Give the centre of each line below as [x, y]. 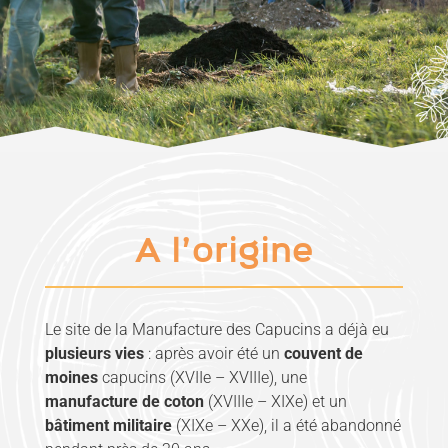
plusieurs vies [94, 354]
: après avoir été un [213, 354]
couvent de [323, 354]
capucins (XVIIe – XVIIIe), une [202, 378]
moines [71, 378]
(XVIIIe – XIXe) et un [275, 402]
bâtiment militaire [108, 426]
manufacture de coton [124, 402]
